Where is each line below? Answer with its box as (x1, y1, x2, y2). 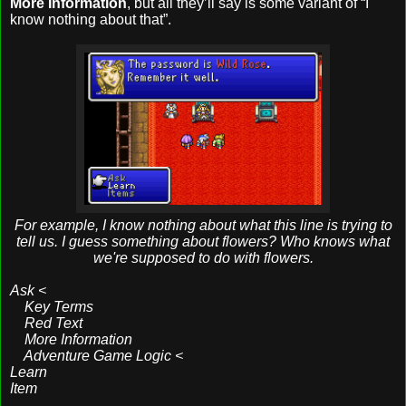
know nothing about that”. (10, 11, 171, 27)
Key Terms (10, 298, 93, 314)
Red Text (10, 314, 82, 331)
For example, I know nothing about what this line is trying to (14, 217, 392, 233)
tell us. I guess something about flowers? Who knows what (16, 233, 390, 249)
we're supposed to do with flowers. (92, 249, 314, 266)
